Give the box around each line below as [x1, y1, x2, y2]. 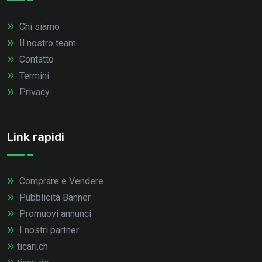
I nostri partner [17, 225, 79, 236]
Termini [17, 70, 49, 82]
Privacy [17, 87, 50, 98]
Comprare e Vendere [17, 175, 104, 187]
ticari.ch [17, 241, 48, 253]
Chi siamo [17, 21, 60, 33]
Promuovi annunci [17, 208, 91, 220]
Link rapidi [7, 130, 64, 144]
